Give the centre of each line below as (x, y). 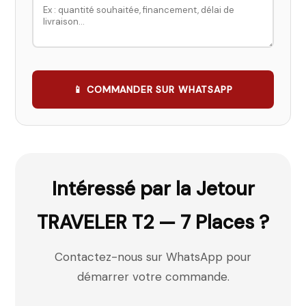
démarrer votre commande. (153, 277)
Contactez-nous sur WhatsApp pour (153, 257)
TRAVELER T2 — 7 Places (145, 222)
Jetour (225, 189)
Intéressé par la (124, 189)
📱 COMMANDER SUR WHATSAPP (153, 89)
